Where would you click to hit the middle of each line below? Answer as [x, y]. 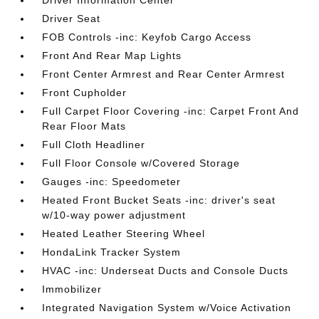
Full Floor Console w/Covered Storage [141, 163]
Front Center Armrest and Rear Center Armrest [164, 74]
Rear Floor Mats [84, 126]
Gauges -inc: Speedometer [112, 182]
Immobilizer [72, 289]
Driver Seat [72, 19]
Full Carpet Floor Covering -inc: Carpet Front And [171, 111]
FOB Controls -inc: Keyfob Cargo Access [147, 37]
